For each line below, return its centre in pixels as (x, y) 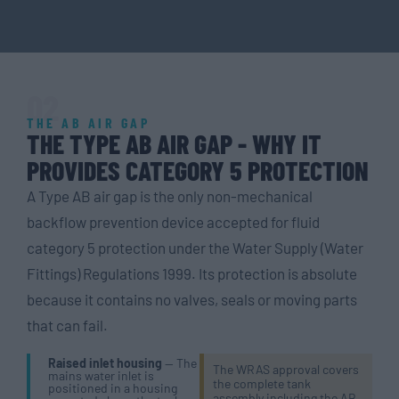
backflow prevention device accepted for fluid (173, 221)
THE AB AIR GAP (89, 122)
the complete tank (262, 383)
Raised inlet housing (105, 362)
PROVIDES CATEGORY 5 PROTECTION (198, 170)
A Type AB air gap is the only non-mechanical (170, 195)
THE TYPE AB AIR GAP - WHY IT (174, 143)
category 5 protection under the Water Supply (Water (195, 247)
